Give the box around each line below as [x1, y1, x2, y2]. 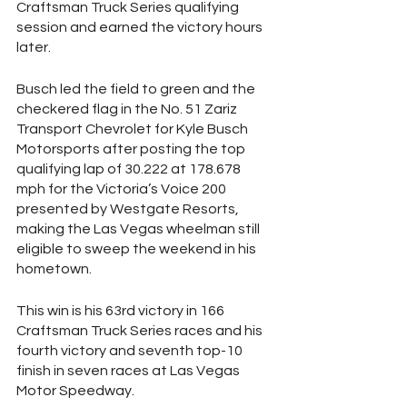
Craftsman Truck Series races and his [16, 323, 265, 338]
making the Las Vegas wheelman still [16, 222, 263, 236]
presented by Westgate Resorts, [16, 202, 242, 216]
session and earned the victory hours [16, 20, 265, 35]
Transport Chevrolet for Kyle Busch [16, 122, 251, 136]
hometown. [16, 262, 94, 276]
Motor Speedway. [16, 383, 137, 398]
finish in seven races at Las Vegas [16, 363, 243, 378]
